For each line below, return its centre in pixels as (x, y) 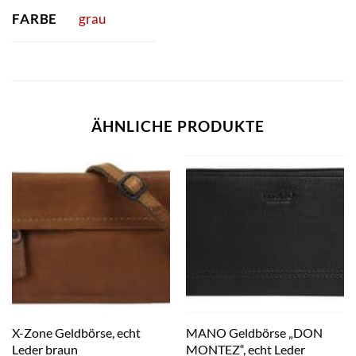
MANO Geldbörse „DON (254, 333)
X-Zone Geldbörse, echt (76, 333)
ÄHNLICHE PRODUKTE (178, 126)
